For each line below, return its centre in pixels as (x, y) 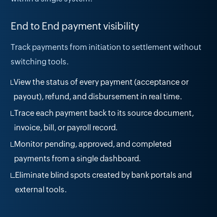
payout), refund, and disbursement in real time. (98, 97)
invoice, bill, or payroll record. (66, 128)
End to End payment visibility (75, 26)
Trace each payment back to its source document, (104, 113)
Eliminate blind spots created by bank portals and (103, 175)
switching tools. (40, 62)
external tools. (41, 190)
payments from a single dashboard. (78, 159)
